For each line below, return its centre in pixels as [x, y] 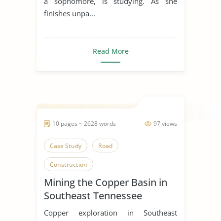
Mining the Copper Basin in [106, 182]
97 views [165, 123]
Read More [110, 51]
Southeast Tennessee [93, 195]
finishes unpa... [70, 13]
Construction [69, 164]
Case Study [66, 146]
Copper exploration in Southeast [110, 212]
